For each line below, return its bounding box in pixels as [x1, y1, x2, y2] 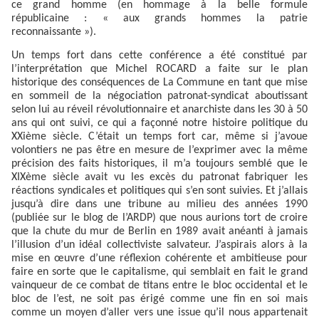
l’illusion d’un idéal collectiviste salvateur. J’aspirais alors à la [11, 239, 308, 251]
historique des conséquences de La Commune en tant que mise [11, 76, 308, 88]
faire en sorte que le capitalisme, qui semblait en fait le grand [11, 266, 308, 278]
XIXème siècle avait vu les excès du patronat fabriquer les [11, 171, 308, 183]
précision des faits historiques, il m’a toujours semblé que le [11, 157, 308, 169]
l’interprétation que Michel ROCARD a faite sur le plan [11, 63, 308, 75]
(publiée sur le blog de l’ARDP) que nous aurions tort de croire [11, 211, 308, 224]
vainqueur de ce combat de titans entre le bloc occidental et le [11, 279, 308, 291]
